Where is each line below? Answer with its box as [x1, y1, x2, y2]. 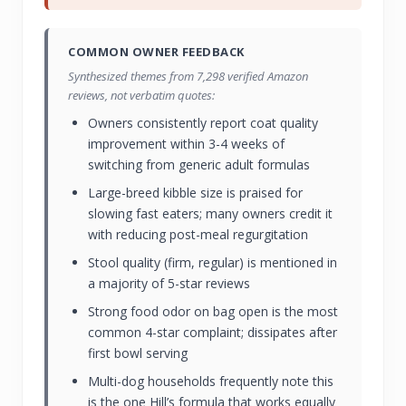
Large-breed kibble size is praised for [88, 183, 303, 201]
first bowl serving [88, 343, 188, 362]
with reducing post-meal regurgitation [88, 225, 308, 243]
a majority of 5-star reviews [88, 274, 250, 292]
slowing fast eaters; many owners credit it [88, 204, 333, 222]
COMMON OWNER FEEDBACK [68, 43, 245, 60]
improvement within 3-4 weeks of [88, 134, 285, 152]
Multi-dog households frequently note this [88, 372, 333, 390]
